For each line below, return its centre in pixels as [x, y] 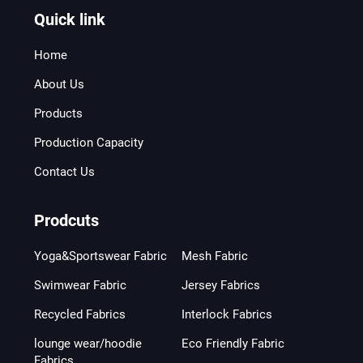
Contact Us [64, 171]
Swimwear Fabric [80, 285]
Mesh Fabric [215, 256]
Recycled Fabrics [79, 314]
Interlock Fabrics [227, 314]
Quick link [69, 19]
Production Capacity [88, 142]
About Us [59, 84]
